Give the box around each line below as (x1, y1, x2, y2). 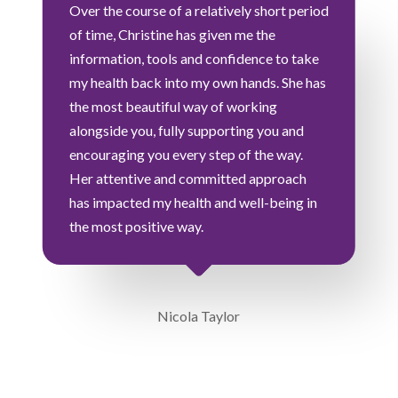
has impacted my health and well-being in (68, 193, 317, 211)
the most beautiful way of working (68, 97, 277, 115)
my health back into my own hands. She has (68, 73, 326, 91)
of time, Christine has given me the (68, 25, 275, 43)
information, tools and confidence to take (68, 49, 319, 67)
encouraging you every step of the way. (68, 145, 303, 163)
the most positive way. (68, 217, 203, 235)
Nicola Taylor (157, 306, 241, 324)
